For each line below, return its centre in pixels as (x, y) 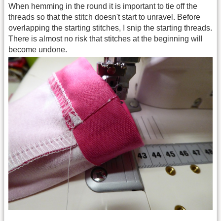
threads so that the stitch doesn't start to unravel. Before (104, 17)
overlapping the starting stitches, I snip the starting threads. (110, 28)
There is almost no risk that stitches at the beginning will (106, 39)
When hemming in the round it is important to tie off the (103, 6)
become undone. (38, 50)
